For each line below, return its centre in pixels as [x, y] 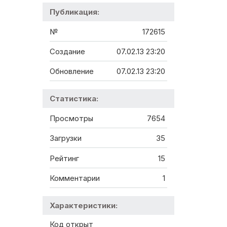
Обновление [72, 71]
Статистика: [74, 99]
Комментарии [75, 178]
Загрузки [66, 138]
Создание [67, 52]
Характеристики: [84, 206]
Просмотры [71, 118]
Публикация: [74, 12]
